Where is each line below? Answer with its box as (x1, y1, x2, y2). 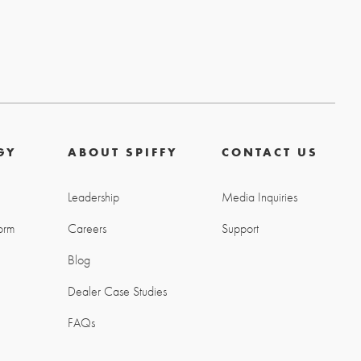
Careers (68, 220, 107, 238)
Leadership (68, 189, 120, 206)
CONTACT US (222, 143, 319, 160)
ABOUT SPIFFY (68, 143, 179, 160)
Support (222, 220, 259, 238)
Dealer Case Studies (68, 283, 168, 301)
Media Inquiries (222, 189, 298, 206)
